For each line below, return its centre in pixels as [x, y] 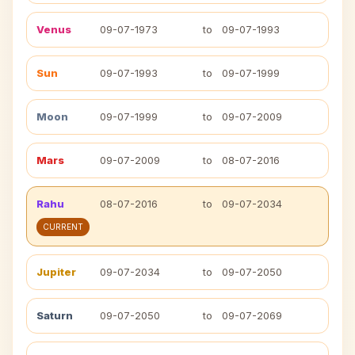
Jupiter [56, 272]
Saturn [55, 315]
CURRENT [63, 227]
